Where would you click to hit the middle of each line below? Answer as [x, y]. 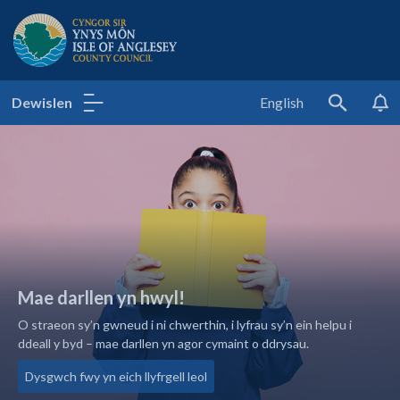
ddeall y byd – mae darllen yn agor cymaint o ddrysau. [163, 343]
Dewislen [42, 102]
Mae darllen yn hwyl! [101, 297]
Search [357, 112]
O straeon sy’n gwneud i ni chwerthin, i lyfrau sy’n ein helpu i [185, 325]
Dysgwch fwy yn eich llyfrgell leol [116, 376]
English [281, 102]
